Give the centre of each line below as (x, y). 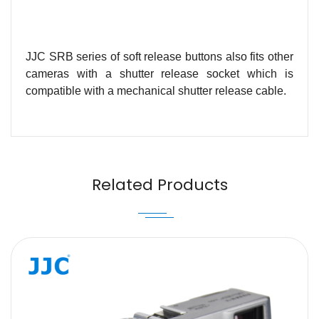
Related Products (159, 185)
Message (48, 228)
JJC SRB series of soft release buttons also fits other (159, 57)
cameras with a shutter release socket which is (159, 74)
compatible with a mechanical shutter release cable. (156, 91)
